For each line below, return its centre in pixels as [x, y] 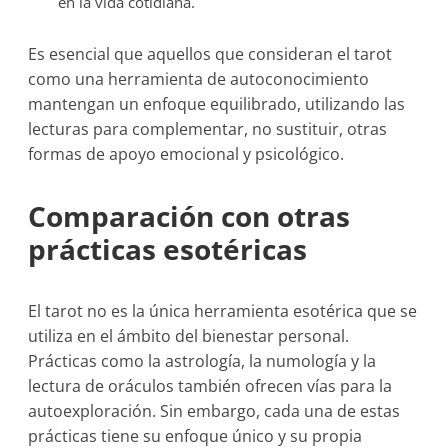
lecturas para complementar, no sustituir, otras [208, 129]
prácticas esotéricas [168, 249]
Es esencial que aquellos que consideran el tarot [210, 54]
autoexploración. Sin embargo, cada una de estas [214, 411]
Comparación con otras [189, 216]
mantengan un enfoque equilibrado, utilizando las [217, 104]
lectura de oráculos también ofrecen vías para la [210, 386]
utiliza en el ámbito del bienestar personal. [189, 336]
